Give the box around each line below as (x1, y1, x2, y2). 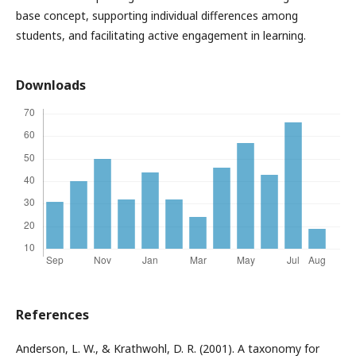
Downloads (16, 75, 86, 94)
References (16, 305, 89, 323)
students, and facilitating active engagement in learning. (16, 27, 306, 43)
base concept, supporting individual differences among (16, 7, 298, 23)
